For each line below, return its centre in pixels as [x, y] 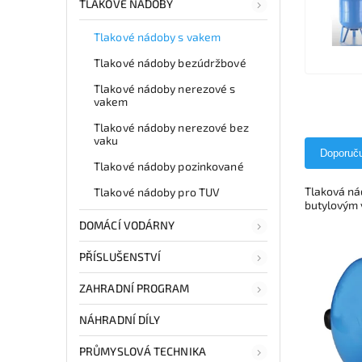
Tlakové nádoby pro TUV [157, 192]
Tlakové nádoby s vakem [158, 36]
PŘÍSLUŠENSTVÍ [120, 256]
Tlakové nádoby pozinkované [169, 166]
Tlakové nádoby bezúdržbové [170, 62]
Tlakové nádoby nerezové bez [171, 127]
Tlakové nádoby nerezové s [165, 88]
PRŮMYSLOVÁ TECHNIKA [143, 351]
